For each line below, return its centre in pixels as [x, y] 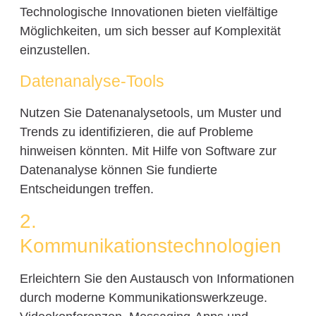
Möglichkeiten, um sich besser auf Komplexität [150, 31]
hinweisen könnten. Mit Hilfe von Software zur [148, 151]
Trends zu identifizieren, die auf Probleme [136, 132]
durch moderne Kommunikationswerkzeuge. [143, 298]
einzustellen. [55, 50]
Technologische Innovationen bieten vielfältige [148, 12]
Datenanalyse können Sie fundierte [118, 170]
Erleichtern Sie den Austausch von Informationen [157, 279]
